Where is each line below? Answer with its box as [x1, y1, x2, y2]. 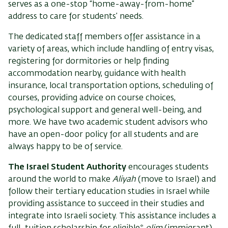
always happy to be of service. [8, 142, 123, 151]
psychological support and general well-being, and [8, 106, 202, 115]
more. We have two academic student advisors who [8, 118, 208, 127]
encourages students [126, 163, 209, 172]
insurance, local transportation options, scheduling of [8, 81, 213, 90]
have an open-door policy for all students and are [8, 130, 198, 139]
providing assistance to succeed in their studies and [8, 199, 204, 208]
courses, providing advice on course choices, [8, 94, 176, 102]
